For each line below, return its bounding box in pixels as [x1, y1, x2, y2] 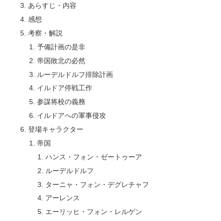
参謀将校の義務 [37, 98, 85, 106]
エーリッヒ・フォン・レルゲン [45, 208, 142, 216]
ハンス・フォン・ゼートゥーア [45, 152, 142, 161]
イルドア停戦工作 [37, 84, 92, 92]
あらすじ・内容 [28, 1, 77, 10]
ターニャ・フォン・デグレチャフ [45, 180, 149, 188]
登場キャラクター [28, 125, 84, 133]
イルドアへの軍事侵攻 [37, 111, 106, 120]
